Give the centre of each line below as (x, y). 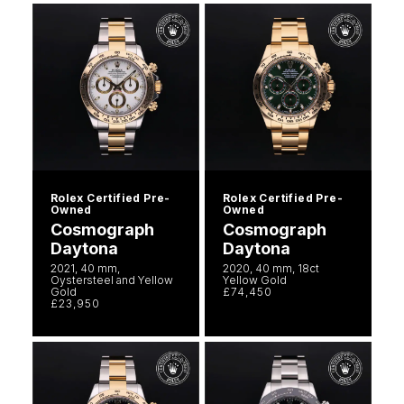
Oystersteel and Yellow (111, 280)
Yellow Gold (255, 280)
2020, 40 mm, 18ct (271, 268)
